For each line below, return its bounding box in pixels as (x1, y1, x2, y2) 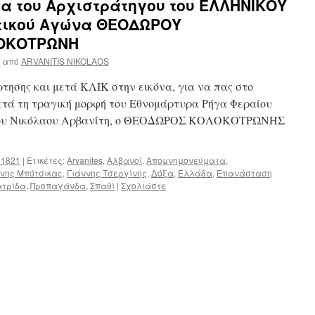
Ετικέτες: (27, 154, 65, 166)
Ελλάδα (178, 167, 212, 179)
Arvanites (67, 154, 103, 166)
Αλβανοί (107, 154, 142, 166)
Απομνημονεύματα (146, 154, 226, 166)
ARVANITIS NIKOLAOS (21, 55, 109, 67)
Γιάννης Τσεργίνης (67, 167, 147, 179)
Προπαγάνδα (30, 179, 86, 191)
